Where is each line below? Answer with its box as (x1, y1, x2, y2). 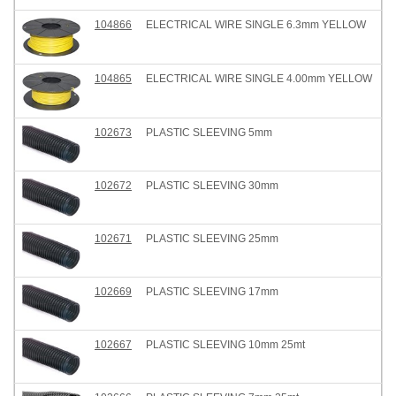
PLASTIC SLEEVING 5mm (146, 126, 272, 139)
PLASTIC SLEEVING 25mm (146, 232, 278, 245)
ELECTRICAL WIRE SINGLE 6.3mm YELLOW (146, 19, 366, 31)
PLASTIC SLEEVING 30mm (146, 179, 278, 192)
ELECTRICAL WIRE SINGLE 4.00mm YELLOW (146, 72, 372, 85)
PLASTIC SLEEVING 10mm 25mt (146, 339, 305, 351)
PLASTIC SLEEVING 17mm (146, 286, 278, 298)
